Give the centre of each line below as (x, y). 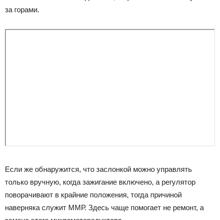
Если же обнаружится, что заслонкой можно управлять (98, 169)
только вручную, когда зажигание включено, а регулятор (100, 182)
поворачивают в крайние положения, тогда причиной (93, 194)
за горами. (22, 10)
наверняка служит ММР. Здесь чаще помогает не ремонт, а (104, 207)
